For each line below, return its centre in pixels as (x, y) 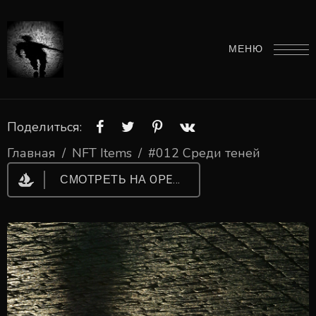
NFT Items (102, 153)
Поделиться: (44, 127)
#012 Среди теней (204, 153)
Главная (31, 153)
